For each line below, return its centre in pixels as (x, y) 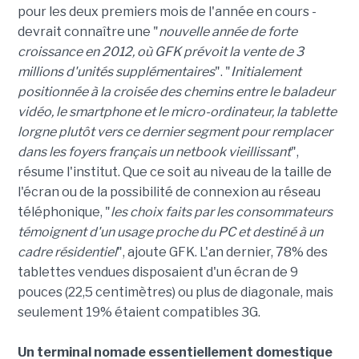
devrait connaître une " (88, 32)
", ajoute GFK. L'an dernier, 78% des (222, 252)
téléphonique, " (64, 212)
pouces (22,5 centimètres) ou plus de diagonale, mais (175, 292)
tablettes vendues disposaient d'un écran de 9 (157, 272)
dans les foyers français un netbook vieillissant (154, 152)
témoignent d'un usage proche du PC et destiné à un (170, 232)
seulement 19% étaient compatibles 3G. (139, 313)
